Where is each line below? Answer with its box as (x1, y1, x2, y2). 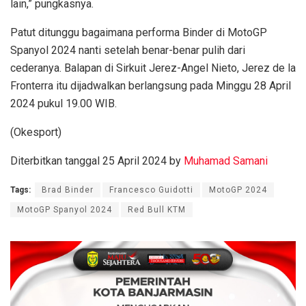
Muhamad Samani (184, 154, 268, 168)
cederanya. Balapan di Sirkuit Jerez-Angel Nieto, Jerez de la (10, 61, 296, 75)
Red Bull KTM (128, 205, 186, 215)
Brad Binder (42, 185, 94, 195)
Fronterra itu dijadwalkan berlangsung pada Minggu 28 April (10, 79, 291, 93)
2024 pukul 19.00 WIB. (10, 97, 117, 111)
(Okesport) (10, 126, 61, 139)
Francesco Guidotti (109, 185, 193, 195)
